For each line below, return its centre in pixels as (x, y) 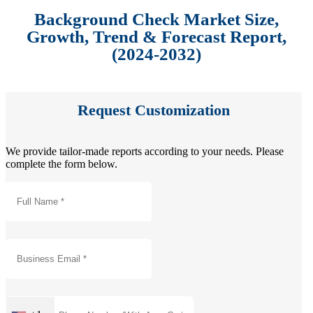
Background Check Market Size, (156, 20)
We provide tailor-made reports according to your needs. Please (145, 151)
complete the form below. (61, 163)
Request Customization (154, 110)
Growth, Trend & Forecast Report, (156, 37)
